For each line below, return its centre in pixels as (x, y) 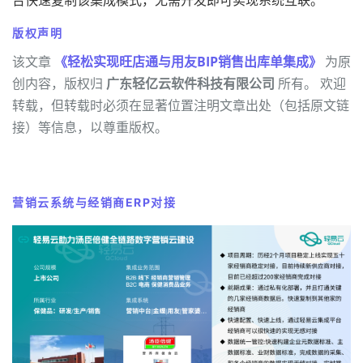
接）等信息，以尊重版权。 (90, 127)
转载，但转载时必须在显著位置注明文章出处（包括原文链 (181, 105)
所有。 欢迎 (310, 83)
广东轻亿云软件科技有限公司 (190, 83)
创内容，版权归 (59, 83)
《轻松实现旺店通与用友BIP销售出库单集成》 (188, 61)
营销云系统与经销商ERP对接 (94, 202)
